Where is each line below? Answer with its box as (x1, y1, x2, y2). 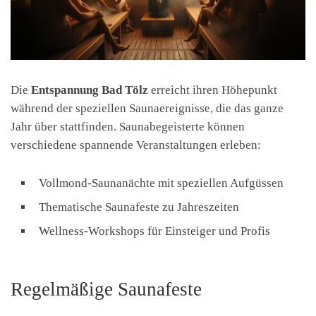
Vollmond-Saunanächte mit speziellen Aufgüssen (39, 176, 284, 190)
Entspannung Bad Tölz (31, 83, 148, 97)
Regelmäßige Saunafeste (11, 279, 202, 300)
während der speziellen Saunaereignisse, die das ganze (11, 101, 284, 115)
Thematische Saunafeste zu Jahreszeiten (39, 200, 239, 214)
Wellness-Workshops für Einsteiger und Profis (39, 224, 270, 238)
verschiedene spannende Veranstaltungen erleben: (11, 138, 261, 152)
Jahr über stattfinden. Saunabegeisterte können (11, 119, 245, 133)
